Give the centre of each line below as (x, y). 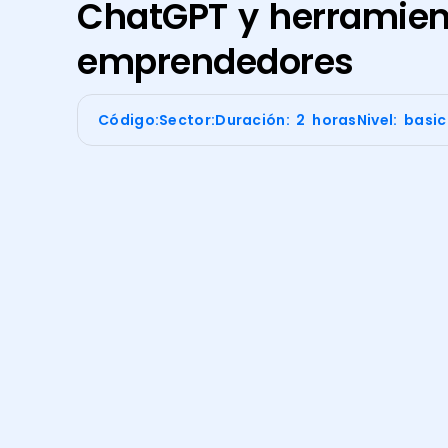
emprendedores (215, 62)
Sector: (187, 120)
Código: (129, 120)
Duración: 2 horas (286, 120)
